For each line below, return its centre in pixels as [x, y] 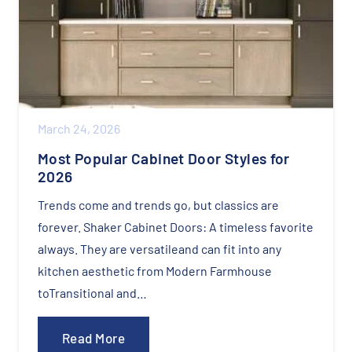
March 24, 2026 [79, 129]
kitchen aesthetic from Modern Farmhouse [155, 270]
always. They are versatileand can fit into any [159, 248]
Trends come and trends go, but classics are [158, 204]
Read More [93, 337]
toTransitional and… [92, 292]
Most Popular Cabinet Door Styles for [164, 158]
